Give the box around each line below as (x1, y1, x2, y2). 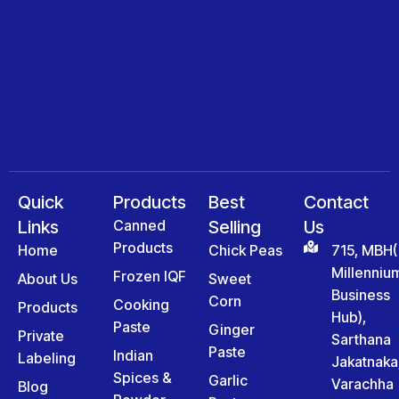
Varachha (331, 374, 394, 393)
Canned (113, 216, 166, 234)
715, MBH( (331, 240, 397, 259)
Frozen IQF (113, 266, 186, 285)
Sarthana (331, 330, 391, 348)
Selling (208, 216, 261, 238)
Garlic (208, 370, 248, 389)
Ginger (208, 320, 255, 338)
